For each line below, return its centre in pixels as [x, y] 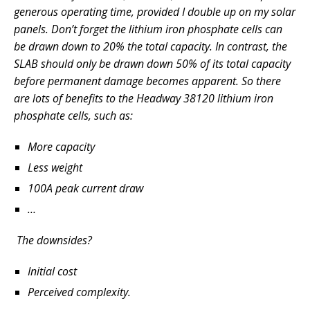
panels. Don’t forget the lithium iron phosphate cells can [148, 29]
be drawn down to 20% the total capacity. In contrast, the [151, 46]
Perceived [51, 292]
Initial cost [52, 271]
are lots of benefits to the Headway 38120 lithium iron [144, 98]
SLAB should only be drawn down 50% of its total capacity [152, 63]
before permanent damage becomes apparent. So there [147, 81]
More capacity [61, 146]
